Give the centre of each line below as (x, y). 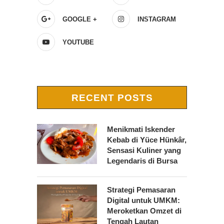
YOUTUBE (78, 42)
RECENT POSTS (112, 98)
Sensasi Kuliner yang (144, 150)
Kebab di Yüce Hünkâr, (147, 140)
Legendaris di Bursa (142, 161)
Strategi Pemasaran (141, 190)
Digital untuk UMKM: (143, 200)
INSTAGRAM (157, 19)
